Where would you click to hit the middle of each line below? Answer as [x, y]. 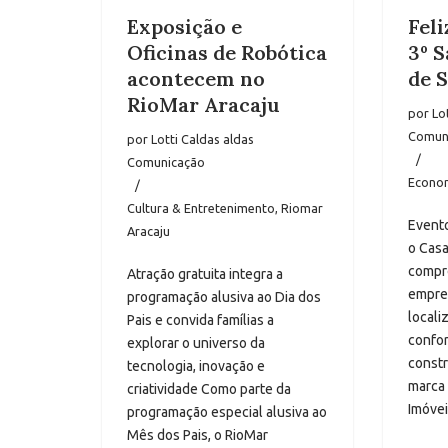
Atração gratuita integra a [205, 274]
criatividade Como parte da [209, 389]
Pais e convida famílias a [200, 320]
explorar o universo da [196, 343]
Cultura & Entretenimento [201, 208]
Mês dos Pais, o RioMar [197, 435]
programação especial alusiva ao [227, 412]
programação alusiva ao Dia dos [224, 297]
